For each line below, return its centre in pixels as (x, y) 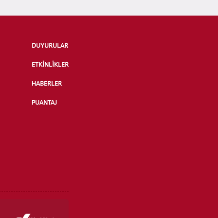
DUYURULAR (50, 46)
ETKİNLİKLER (50, 65)
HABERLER (47, 84)
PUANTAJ (45, 103)
